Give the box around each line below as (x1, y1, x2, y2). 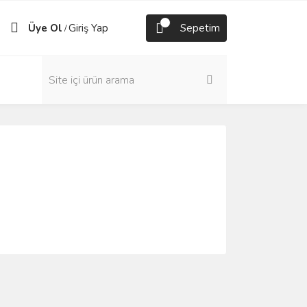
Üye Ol (28, 21, 62, 35)
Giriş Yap (69, 21, 108, 35)
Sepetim (180, 21, 220, 35)
